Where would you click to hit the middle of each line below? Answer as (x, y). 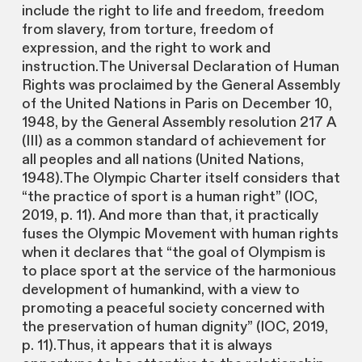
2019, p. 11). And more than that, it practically (170, 216)
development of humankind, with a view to (160, 290)
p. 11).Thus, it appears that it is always (147, 346)
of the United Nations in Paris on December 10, (177, 104)
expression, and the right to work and (146, 48)
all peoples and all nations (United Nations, (162, 160)
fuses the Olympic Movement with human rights (180, 234)
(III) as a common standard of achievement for (174, 141)
